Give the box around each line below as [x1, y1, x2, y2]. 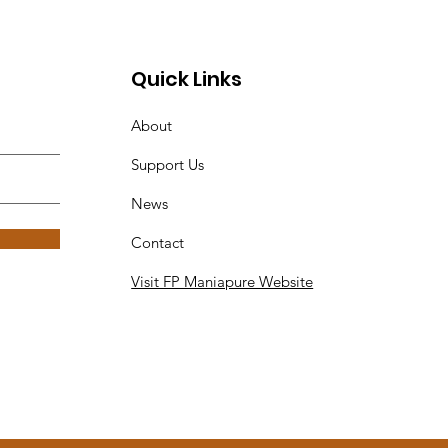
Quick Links [131, 65, 243, 93]
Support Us [131, 155, 205, 174]
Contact [131, 233, 185, 252]
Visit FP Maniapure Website [131, 272, 314, 291]
